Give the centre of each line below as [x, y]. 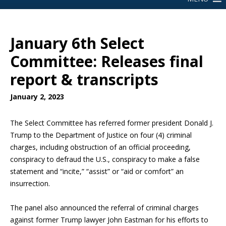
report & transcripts [84, 79]
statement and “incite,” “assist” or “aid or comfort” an [97, 171]
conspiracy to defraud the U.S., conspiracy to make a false [105, 159]
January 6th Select [77, 43]
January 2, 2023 [37, 97]
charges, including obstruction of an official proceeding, [100, 147]
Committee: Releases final [107, 61]
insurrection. [30, 183]
